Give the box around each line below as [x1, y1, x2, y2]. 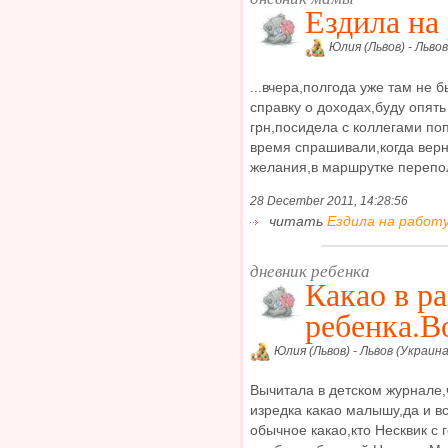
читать [265, 212, 327, 229]
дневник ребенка [250, 258, 370, 282]
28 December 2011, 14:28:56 [250, 193, 408, 208]
